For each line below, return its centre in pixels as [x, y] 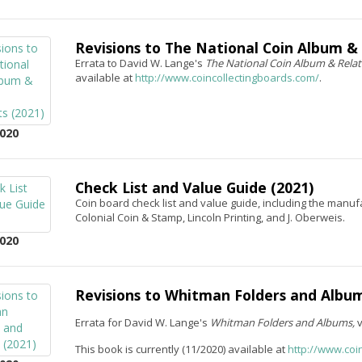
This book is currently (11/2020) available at [181, 349]
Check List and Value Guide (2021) [194, 187]
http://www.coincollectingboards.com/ [227, 78]
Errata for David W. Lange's [142, 322]
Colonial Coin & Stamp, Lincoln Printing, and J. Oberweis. [210, 217]
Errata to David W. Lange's [140, 63]
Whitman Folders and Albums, [283, 322]
